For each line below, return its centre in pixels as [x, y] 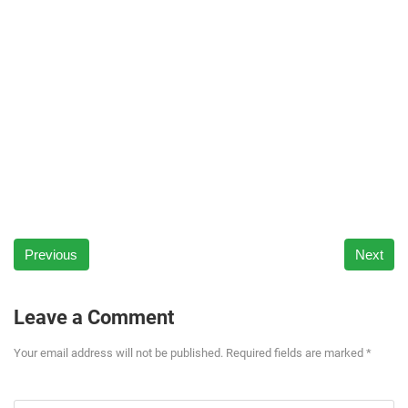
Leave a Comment [94, 317]
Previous [51, 254]
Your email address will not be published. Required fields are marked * [193, 353]
